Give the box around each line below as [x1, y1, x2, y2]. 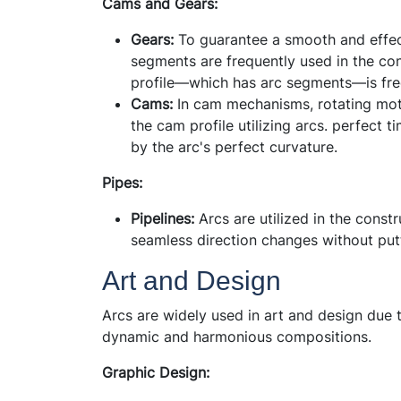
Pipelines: [131, 209, 199, 227]
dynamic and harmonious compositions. [102, 327, 371, 346]
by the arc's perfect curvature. [131, 137, 337, 156]
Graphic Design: [102, 363, 209, 381]
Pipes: [102, 173, 142, 192]
